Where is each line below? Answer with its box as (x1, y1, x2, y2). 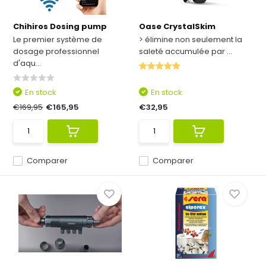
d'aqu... (13, 58, 42, 69)
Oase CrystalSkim (139, 21, 216, 32)
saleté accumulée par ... (139, 46, 232, 57)
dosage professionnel (13, 46, 100, 57)
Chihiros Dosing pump (13, 21, 107, 32)
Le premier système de (13, 34, 103, 45)
